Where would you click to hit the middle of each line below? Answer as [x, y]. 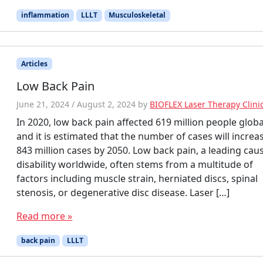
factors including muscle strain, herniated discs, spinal [137, 178]
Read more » [45, 216]
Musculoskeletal [137, 15]
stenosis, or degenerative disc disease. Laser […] [123, 192]
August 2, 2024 [107, 104]
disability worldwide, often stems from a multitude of [135, 164]
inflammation [45, 15]
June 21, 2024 [43, 104]
